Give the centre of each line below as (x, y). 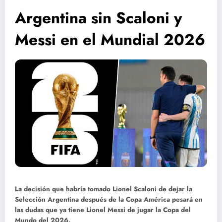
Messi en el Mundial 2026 (110, 40)
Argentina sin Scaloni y (98, 18)
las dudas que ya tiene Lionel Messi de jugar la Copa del (103, 210)
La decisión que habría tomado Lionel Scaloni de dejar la (104, 189)
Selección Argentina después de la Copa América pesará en (109, 200)
